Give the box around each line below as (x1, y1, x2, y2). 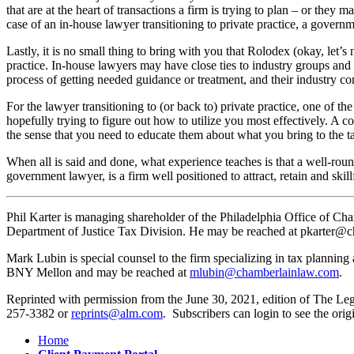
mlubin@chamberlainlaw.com (190, 265, 339, 280)
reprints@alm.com (71, 307, 163, 321)
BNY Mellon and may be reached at (6, 265, 190, 280)
